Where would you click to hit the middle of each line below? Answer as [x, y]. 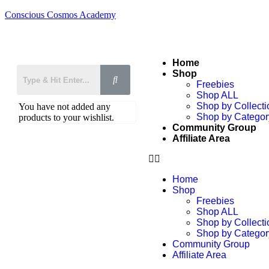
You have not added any [65, 107]
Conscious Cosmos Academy [60, 15]
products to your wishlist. [66, 117]
